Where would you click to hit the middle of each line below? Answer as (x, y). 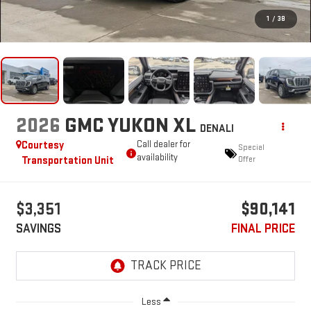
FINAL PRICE (263, 229)
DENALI (217, 129)
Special (251, 148)
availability (158, 158)
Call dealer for (164, 145)
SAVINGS (38, 229)
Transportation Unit (67, 161)
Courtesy (42, 146)
